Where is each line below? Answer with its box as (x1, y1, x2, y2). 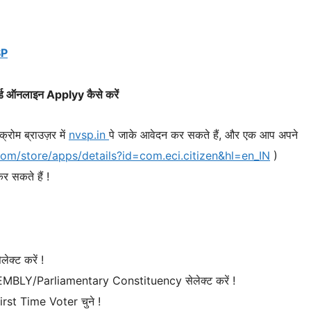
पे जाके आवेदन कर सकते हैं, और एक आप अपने (109, 128, 298, 142)
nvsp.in (69, 128, 109, 142)
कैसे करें (86, 87, 119, 101)
